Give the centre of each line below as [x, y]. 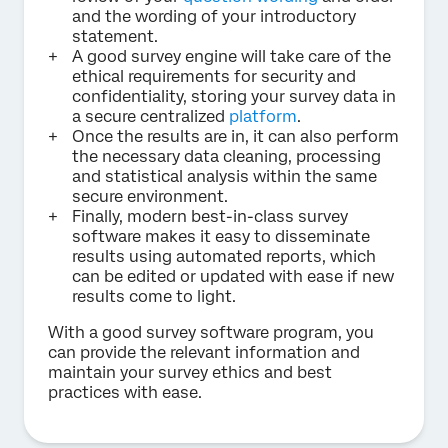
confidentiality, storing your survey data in [234, 96]
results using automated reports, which [224, 256]
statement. [115, 36]
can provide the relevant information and [204, 352]
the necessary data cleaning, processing [226, 156]
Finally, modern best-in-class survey [210, 216]
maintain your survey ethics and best [190, 372]
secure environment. [150, 196]
